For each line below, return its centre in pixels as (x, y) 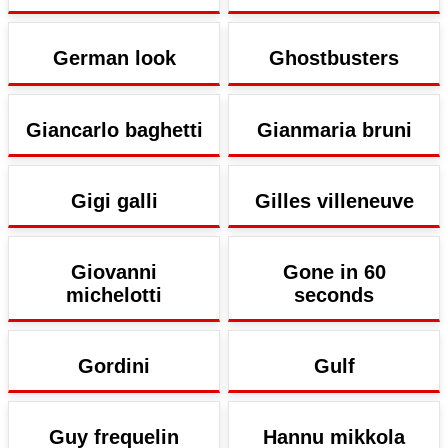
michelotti (114, 295)
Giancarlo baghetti (114, 129)
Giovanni (114, 272)
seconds (334, 295)
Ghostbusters (334, 58)
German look (114, 58)
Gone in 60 (334, 272)
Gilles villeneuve (334, 200)
